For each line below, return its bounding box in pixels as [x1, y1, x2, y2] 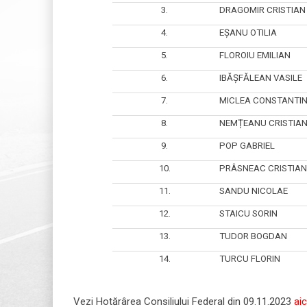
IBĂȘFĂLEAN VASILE [217, 72, 302, 83]
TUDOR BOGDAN [217, 230, 287, 241]
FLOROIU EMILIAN [217, 49, 291, 60]
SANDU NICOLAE [217, 185, 288, 196]
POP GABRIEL [217, 140, 275, 151]
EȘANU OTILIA [217, 27, 277, 38]
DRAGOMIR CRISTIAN [217, 4, 306, 15]
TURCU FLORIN [217, 253, 280, 264]
